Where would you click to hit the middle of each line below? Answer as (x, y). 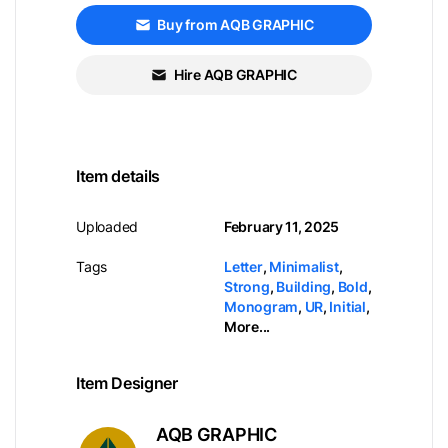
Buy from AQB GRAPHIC (235, 24)
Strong (247, 286)
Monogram (261, 306)
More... (247, 326)
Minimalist (304, 266)
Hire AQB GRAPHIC (235, 74)
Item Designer (127, 383)
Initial (347, 306)
